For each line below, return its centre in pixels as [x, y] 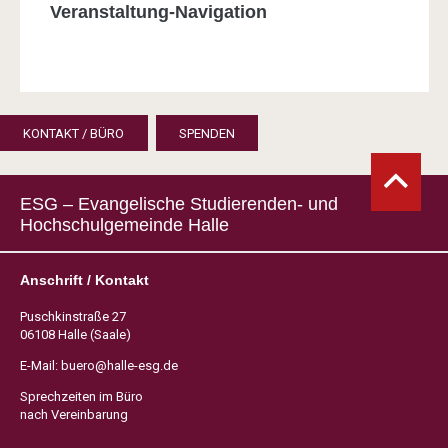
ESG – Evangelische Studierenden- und [178, 203]
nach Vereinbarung [73, 414]
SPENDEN [206, 133]
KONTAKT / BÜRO [74, 133]
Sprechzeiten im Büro [81, 396]
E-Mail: [40, 365]
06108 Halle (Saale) [75, 334]
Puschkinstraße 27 [72, 316]
